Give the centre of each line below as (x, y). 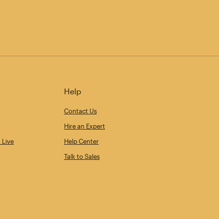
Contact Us (80, 111)
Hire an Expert (84, 126)
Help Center (81, 142)
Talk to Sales (82, 157)
